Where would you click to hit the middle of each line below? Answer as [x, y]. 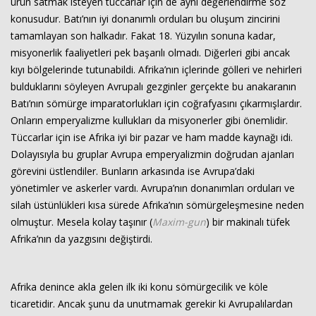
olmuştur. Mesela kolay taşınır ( [81, 222]
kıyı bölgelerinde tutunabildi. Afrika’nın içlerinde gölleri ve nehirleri [156, 69]
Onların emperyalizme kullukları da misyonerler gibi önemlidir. [149, 120]
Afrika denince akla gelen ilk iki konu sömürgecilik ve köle [139, 287]
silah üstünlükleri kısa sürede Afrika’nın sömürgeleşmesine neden [157, 205]
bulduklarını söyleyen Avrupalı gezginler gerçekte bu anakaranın [153, 86]
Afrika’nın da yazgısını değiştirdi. [81, 239]
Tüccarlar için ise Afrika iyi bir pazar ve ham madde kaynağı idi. [152, 137]
